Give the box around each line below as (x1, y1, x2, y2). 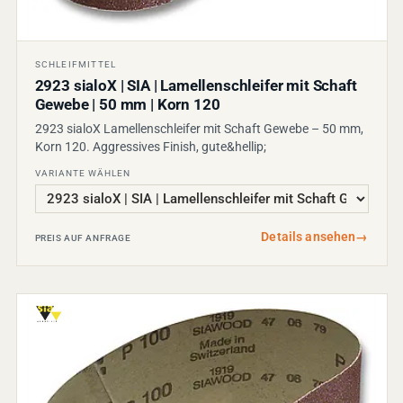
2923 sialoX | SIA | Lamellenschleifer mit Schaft (34, 76, 357, 94)
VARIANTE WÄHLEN (34, 167, 130, 178)
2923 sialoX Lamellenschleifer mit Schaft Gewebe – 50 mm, (34, 121, 363, 136)
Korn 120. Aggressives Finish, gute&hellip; (34, 139, 266, 154)
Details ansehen (261, 228, 356, 244)
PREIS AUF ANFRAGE (34, 232, 131, 243)
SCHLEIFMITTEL (34, 58, 117, 69)
